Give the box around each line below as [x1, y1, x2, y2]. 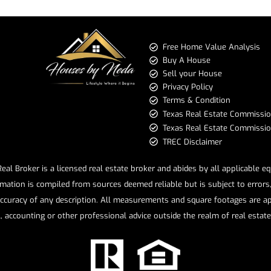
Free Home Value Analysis [163, 41, 261, 52]
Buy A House [163, 54, 211, 65]
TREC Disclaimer [163, 136, 223, 147]
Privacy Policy [163, 81, 214, 92]
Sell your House [163, 68, 223, 79]
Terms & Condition [163, 94, 231, 105]
